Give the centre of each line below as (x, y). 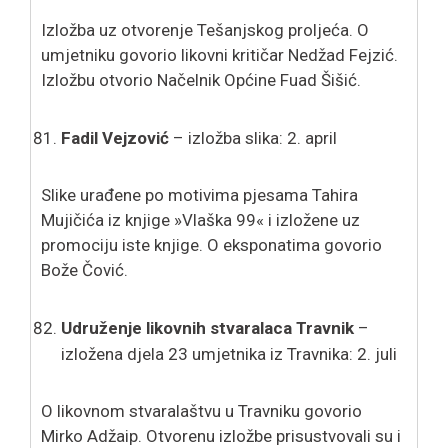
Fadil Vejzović (115, 137)
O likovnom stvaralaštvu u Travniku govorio (201, 410)
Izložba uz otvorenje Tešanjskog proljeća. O (205, 29)
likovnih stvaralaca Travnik (248, 327)
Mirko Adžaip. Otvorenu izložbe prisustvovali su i (221, 435)
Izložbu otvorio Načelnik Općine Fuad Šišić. (201, 79)
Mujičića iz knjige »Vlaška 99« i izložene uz (200, 219)
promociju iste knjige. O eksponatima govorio (211, 244)
